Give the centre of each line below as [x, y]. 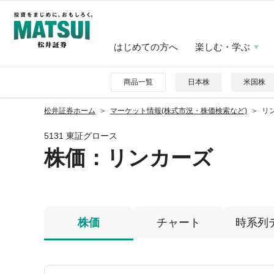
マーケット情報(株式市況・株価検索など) [179, 111]
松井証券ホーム [70, 111]
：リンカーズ [149, 158]
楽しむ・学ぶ [222, 47]
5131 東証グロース [81, 136]
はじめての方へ [146, 47]
